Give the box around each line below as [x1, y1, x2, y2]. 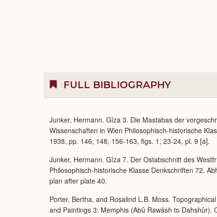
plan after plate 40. [49, 176, 107, 186]
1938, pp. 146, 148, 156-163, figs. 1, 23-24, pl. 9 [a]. [49, 136, 210, 146]
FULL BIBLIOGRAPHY [61, 79, 171, 91]
